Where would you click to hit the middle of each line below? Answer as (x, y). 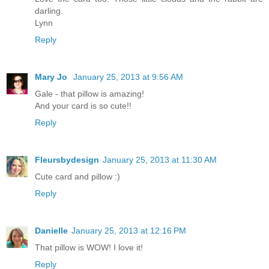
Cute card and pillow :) (77, 176)
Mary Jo (52, 77)
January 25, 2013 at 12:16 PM (129, 230)
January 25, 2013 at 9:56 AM (128, 77)
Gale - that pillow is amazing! (89, 93)
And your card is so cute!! (83, 105)
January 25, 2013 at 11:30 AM (160, 159)
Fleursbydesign (67, 159)
